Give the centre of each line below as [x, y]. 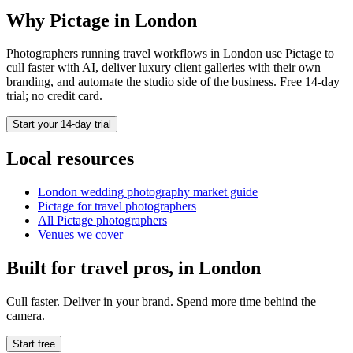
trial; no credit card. [54, 96]
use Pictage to [298, 54]
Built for [43, 268]
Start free [34, 344]
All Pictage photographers [102, 221]
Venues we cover [80, 235]
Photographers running [65, 54]
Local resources [70, 159]
